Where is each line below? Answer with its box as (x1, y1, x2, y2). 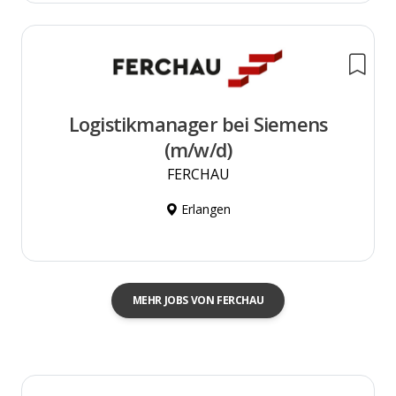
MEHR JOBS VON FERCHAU (132, 292, 264, 308)
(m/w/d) (164, 136, 232, 163)
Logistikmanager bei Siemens (68, 110, 328, 137)
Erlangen (178, 200, 231, 217)
